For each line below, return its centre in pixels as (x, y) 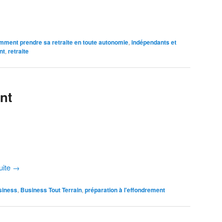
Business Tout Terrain (51, 190)
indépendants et (154, 42)
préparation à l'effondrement (125, 190)
